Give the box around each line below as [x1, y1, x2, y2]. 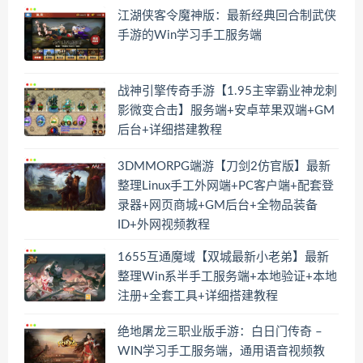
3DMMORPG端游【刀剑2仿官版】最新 [117, 160, 331, 173]
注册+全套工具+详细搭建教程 [117, 289, 278, 302]
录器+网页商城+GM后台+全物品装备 [117, 199, 318, 211]
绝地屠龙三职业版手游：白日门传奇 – [117, 326, 322, 339]
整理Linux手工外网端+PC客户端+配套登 [117, 179, 334, 192]
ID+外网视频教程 [117, 218, 210, 231]
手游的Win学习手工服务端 [117, 29, 262, 42]
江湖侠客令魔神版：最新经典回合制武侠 [117, 10, 336, 23]
